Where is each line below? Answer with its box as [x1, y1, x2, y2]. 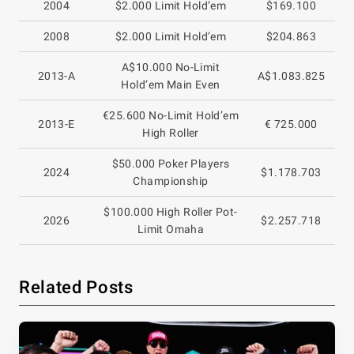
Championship [133, 174, 209, 187]
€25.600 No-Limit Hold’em [102, 108, 239, 122]
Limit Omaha [137, 222, 205, 235]
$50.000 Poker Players [111, 156, 230, 170]
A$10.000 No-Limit [121, 60, 220, 73]
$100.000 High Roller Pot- [104, 205, 238, 218]
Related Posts [19, 277, 134, 297]
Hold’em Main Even [121, 77, 220, 91]
